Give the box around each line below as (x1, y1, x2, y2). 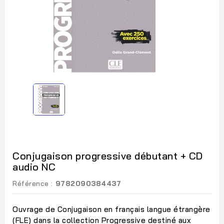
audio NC (12, 160, 55, 173)
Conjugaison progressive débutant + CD (12, 149, 203, 162)
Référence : (12, 178, 53, 188)
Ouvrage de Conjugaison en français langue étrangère (12, 204, 210, 214)
